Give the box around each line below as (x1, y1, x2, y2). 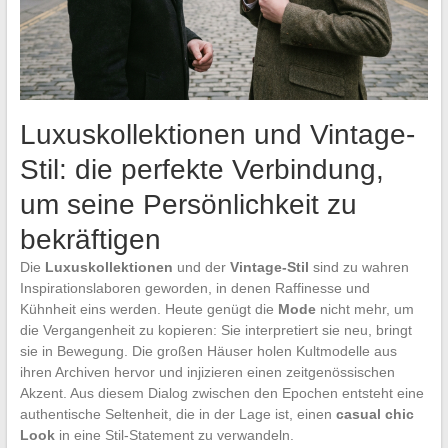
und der (172, 258, 230, 275)
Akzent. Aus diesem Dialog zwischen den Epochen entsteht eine (19, 384, 424, 401)
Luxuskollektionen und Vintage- (19, 118, 415, 150)
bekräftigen (19, 223, 161, 255)
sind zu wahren (308, 258, 409, 275)
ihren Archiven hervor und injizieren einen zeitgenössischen (19, 363, 395, 380)
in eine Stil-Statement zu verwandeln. (54, 426, 294, 443)
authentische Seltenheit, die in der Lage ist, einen (19, 405, 336, 422)
